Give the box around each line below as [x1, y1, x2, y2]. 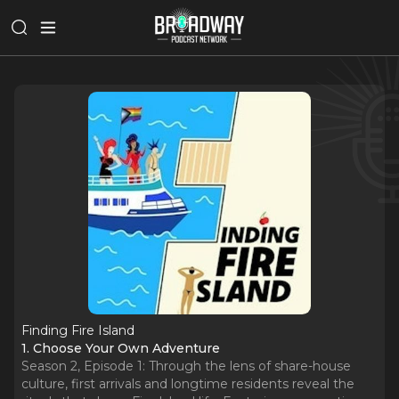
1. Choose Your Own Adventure [21, 340, 220, 356]
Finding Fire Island [21, 322, 134, 338]
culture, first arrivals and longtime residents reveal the [21, 376, 354, 392]
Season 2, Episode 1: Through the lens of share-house [21, 358, 351, 374]
